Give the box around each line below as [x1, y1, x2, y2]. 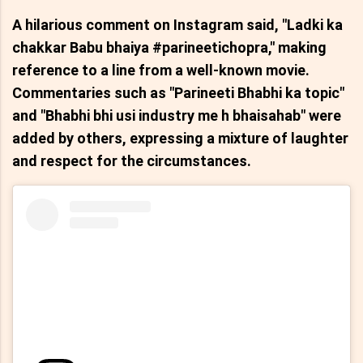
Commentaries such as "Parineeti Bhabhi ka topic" [12, 83, 344, 101]
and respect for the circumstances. [12, 152, 251, 169]
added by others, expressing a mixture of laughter [12, 129, 348, 147]
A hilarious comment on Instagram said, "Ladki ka [12, 15, 343, 33]
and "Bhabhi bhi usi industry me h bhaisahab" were [12, 106, 341, 124]
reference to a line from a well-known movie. [12, 61, 310, 79]
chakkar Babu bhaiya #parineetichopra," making [12, 38, 327, 56]
